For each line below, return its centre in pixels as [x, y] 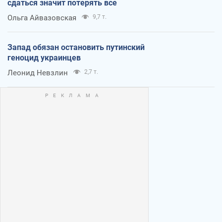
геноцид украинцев [44, 57]
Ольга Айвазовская [42, 18]
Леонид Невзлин [38, 73]
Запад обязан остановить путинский [76, 47]
